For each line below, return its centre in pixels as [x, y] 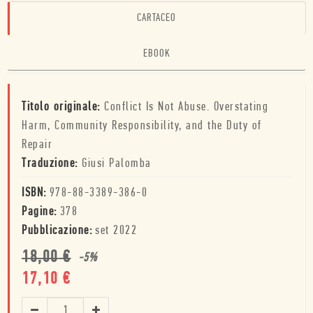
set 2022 [116, 231]
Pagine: [39, 212]
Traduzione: [52, 164]
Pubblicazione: [57, 231]
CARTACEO [156, 18]
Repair [37, 145]
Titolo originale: [63, 107]
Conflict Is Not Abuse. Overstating [186, 107]
